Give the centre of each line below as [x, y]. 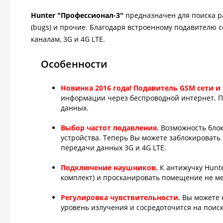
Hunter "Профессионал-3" [77, 15]
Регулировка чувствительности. [120, 197]
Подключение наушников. [109, 167]
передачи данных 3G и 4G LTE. [113, 148]
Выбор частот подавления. [110, 128]
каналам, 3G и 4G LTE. [68, 39]
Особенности [74, 64]
